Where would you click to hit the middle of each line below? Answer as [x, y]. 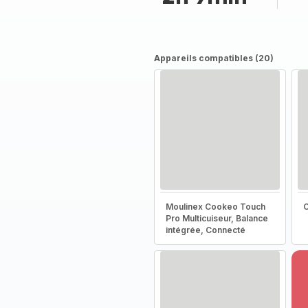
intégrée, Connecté [205, 230]
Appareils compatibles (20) [213, 58]
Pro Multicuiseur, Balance [217, 218]
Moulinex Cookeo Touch [215, 207]
